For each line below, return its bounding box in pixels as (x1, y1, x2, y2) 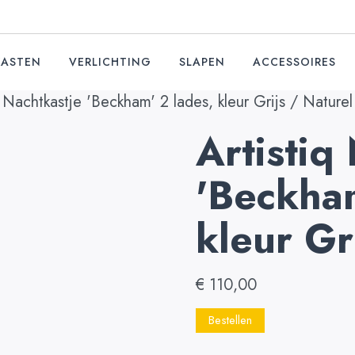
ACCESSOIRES (253, 54, 336, 70)
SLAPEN (179, 54, 225, 70)
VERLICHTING (69, 54, 151, 70)
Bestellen (208, 311, 252, 330)
